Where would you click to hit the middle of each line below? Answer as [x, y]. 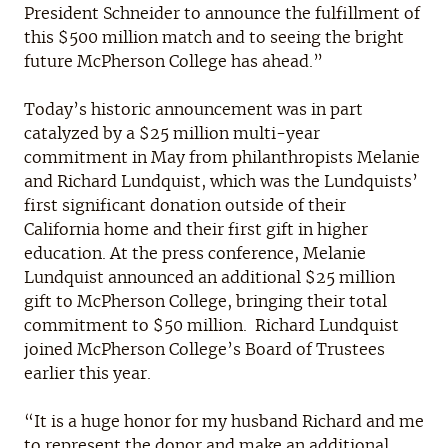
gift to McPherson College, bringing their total [205, 301]
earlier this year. [87, 373]
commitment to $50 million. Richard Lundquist [211, 325]
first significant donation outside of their [185, 205]
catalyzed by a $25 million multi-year [172, 133]
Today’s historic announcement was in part [193, 109]
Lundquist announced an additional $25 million [209, 277]
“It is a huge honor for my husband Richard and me [224, 421]
